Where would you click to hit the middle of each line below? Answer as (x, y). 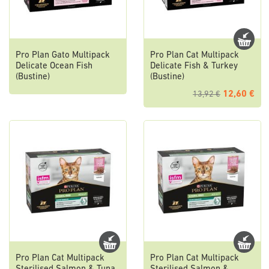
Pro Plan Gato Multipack (63, 56)
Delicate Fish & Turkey (194, 67)
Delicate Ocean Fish (54, 67)
